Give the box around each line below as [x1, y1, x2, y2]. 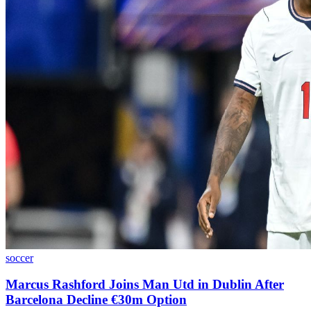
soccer [6, 251, 33, 264]
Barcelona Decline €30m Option [6, 292, 187, 308]
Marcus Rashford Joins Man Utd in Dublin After [6, 277, 284, 292]
